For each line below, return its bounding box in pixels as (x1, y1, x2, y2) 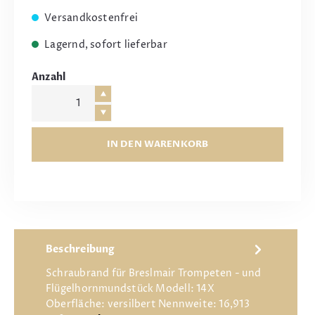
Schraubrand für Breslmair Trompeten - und (46, 266, 262, 280)
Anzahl (32, 70, 66, 84)
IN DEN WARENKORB (106, 137, 209, 150)
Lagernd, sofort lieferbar (42, 38, 167, 51)
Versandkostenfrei (42, 11, 138, 25)
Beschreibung (46, 243, 115, 257)
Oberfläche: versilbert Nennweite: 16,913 (46, 297, 250, 311)
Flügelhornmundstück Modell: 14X (46, 282, 214, 295)
